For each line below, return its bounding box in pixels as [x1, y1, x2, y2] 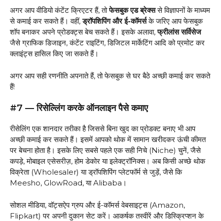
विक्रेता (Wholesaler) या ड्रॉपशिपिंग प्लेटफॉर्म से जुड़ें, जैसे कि [10, 167, 182, 177]
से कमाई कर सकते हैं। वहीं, [10, 16, 82, 26]
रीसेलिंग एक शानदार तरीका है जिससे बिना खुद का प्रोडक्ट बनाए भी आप [10, 124, 195, 134]
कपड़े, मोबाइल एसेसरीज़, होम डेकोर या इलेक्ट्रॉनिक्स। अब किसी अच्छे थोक [10, 156, 205, 166]
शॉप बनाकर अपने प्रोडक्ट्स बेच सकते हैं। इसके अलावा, [10, 27, 157, 37]
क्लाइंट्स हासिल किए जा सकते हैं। [10, 49, 99, 59]
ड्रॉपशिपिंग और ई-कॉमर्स [82, 16, 147, 26]
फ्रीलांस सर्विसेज [157, 27, 201, 37]
